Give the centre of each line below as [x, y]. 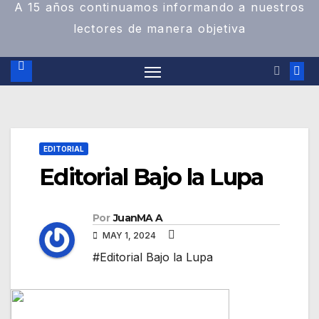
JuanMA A [138, 218]
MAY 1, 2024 [129, 236]
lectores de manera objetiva [159, 28]
